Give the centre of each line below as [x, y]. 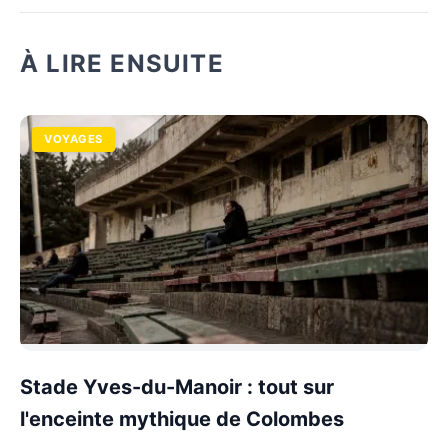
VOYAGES [73, 138]
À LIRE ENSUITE [122, 63]
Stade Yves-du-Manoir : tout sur [177, 387]
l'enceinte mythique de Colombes [182, 419]
